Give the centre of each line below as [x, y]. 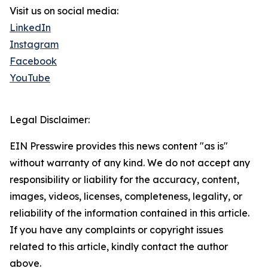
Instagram [34, 45]
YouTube [30, 78]
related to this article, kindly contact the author [119, 247]
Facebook [33, 61]
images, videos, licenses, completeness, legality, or [126, 197]
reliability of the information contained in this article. [130, 213]
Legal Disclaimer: [50, 120]
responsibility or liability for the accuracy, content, [124, 180]
